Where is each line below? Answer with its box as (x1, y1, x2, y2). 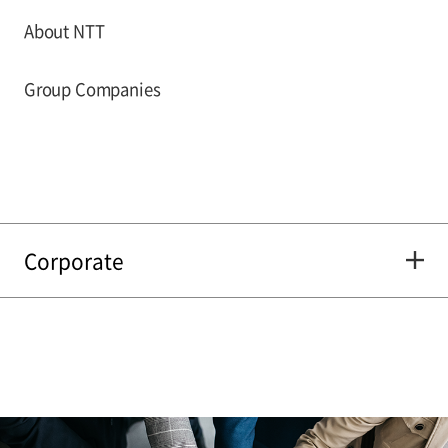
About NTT (23, 18, 105, 43)
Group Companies (23, 76, 161, 101)
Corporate (23, 245, 124, 276)
